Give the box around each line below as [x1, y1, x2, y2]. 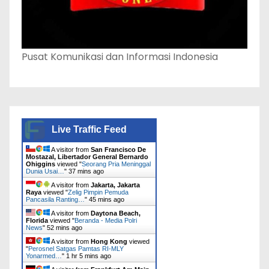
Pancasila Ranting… [26, 196, 85, 204]
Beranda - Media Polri [74, 217, 137, 225]
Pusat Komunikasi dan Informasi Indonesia [22, 50, 218, 64]
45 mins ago [89, 196, 124, 204]
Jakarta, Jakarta [91, 181, 140, 189]
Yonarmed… [26, 252, 62, 260]
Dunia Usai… [26, 168, 64, 175]
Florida [26, 217, 48, 225]
